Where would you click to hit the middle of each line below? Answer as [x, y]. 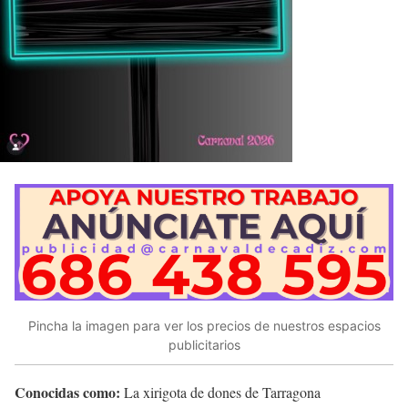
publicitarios [204, 345]
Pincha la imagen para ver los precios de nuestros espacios [204, 326]
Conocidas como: [67, 392]
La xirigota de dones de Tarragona [220, 392]
